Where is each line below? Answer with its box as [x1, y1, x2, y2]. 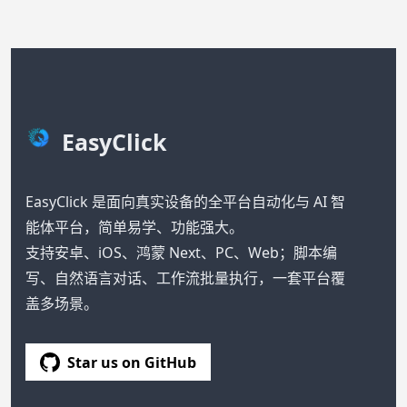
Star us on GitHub [67, 352, 196, 372]
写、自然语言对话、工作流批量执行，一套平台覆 [25, 267, 345, 288]
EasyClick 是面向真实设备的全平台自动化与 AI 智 [25, 191, 345, 212]
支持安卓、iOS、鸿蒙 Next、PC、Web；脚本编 [25, 242, 337, 263]
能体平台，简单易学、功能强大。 [25, 216, 243, 237]
